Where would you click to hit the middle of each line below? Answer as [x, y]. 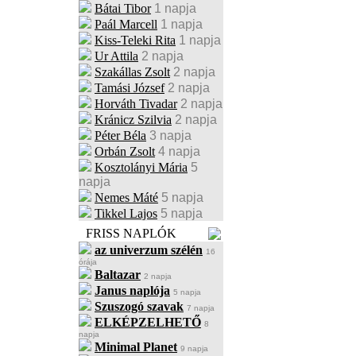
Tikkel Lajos [126, 213]
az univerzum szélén [149, 250]
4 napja [179, 151]
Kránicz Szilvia [133, 120]
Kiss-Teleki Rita [135, 40]
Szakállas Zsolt [132, 72]
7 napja [201, 308]
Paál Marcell [126, 24]
